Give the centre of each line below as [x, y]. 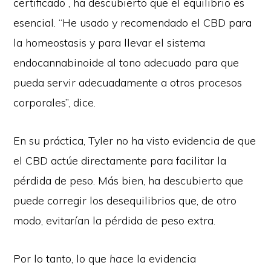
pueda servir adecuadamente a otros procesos [128, 82]
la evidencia [165, 258]
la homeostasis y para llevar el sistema [109, 42]
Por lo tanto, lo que [62, 258]
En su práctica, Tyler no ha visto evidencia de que [135, 140]
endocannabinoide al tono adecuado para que [126, 62]
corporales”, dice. [55, 102]
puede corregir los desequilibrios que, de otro [125, 200]
